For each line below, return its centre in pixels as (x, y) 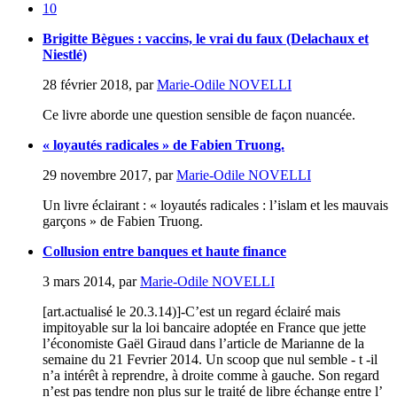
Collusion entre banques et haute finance (164, 251)
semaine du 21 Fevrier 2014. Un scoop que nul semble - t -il (210, 359)
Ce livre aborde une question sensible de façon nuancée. (199, 114)
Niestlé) (65, 54)
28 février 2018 (86, 84)
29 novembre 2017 (95, 175)
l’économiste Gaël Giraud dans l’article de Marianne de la (203, 343)
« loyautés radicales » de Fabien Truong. (163, 144)
